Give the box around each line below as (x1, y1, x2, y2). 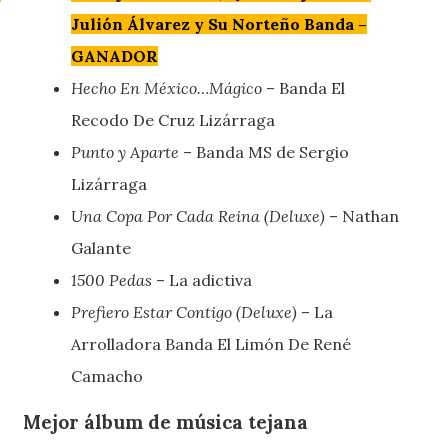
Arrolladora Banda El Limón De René (71, 333, 352, 354)
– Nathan (325, 205, 400, 226)
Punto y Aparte (71, 141, 180, 162)
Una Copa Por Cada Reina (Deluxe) (71, 205, 326, 226)
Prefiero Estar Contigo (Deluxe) (71, 301, 298, 322)
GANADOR (71, 45, 159, 66)
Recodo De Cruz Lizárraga (71, 109, 276, 130)
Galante (71, 237, 132, 258)
